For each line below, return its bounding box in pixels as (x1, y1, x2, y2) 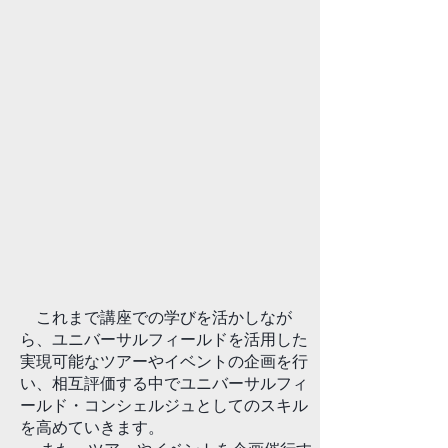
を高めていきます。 (20, 417, 164, 437)
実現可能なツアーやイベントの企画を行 (20, 351, 308, 371)
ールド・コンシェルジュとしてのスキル (20, 395, 308, 415)
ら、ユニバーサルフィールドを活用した (20, 329, 308, 349)
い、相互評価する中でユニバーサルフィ (20, 373, 308, 393)
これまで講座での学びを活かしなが (20, 307, 292, 327)
